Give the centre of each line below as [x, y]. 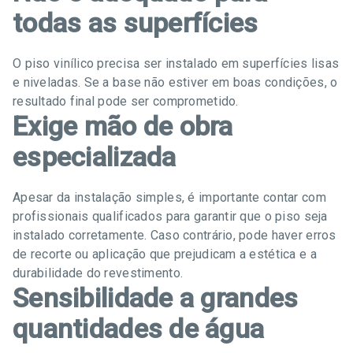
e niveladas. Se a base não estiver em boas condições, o [175, 82]
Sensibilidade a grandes [156, 298]
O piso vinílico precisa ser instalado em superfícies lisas [176, 63]
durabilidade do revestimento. [98, 273]
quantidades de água [139, 329]
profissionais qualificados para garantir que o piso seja [170, 216]
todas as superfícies [136, 23]
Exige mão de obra [123, 126]
